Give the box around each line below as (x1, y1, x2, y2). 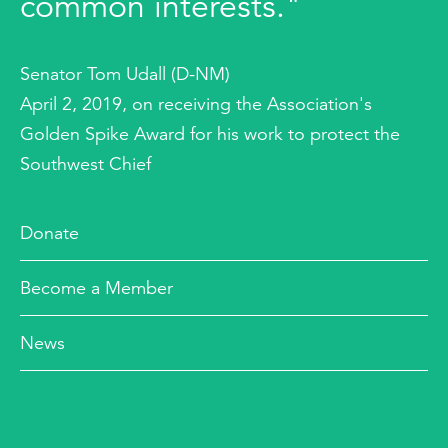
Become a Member (20, 277, 173, 299)
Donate (20, 222, 79, 244)
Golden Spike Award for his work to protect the (20, 123, 400, 145)
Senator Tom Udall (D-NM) (20, 63, 230, 85)
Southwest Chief (20, 153, 151, 175)
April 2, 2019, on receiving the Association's (20, 93, 372, 115)
